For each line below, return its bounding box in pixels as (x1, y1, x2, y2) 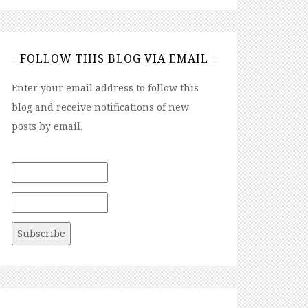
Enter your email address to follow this (12, 81, 199, 95)
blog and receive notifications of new (12, 100, 189, 114)
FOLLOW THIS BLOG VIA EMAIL (20, 51, 208, 67)
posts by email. (12, 120, 82, 133)
